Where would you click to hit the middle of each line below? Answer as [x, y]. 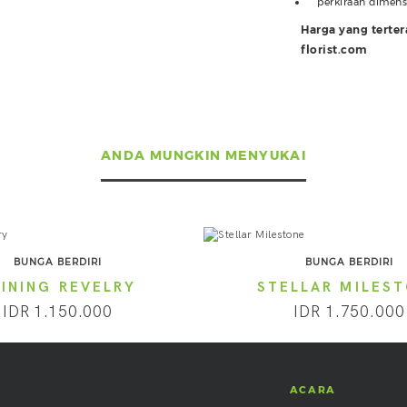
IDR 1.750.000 [349, 313]
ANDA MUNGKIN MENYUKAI [203, 155]
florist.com [334, 49]
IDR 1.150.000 [58, 313]
